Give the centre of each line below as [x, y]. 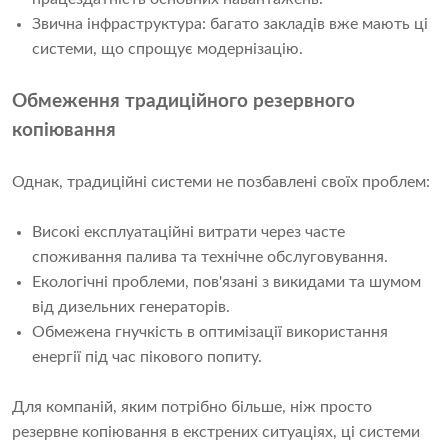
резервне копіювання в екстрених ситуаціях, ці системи [216, 432]
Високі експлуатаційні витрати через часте [188, 232]
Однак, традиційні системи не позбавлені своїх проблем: [221, 182]
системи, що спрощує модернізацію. [167, 49]
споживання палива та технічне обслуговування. [210, 257]
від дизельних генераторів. [131, 307]
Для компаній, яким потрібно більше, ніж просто [192, 407]
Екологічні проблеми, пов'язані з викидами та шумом [226, 282]
